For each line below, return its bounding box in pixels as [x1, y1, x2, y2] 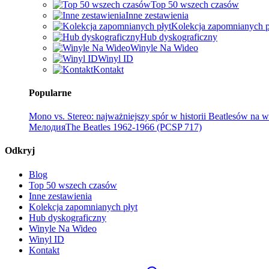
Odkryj [5, 145, 35, 156]
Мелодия [29, 122, 65, 133]
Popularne [29, 87, 71, 98]
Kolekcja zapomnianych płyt [29, 201, 138, 212]
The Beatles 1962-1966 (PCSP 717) [65, 122, 202, 133]
